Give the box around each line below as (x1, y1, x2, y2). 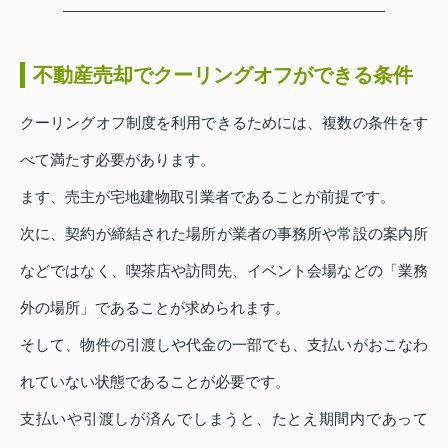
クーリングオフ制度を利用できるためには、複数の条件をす (20, 114, 428, 132)
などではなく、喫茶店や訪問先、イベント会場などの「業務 (20, 262, 428, 280)
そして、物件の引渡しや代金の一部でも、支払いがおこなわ (20, 336, 428, 354)
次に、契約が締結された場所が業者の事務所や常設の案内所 (20, 225, 428, 243)
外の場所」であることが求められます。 (20, 299, 290, 317)
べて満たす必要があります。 (20, 151, 215, 169)
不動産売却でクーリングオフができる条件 (33, 64, 413, 87)
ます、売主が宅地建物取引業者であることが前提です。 (20, 188, 395, 206)
